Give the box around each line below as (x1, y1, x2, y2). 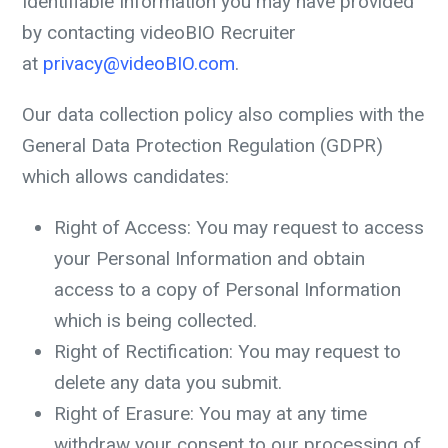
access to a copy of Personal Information (54, 278, 401, 301)
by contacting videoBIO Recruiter (22, 21, 296, 44)
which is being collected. (54, 309, 257, 332)
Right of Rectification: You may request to (54, 340, 401, 363)
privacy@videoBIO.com (43, 52, 235, 75)
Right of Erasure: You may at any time (54, 402, 367, 425)
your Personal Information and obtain (54, 247, 365, 270)
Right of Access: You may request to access (54, 216, 424, 239)
